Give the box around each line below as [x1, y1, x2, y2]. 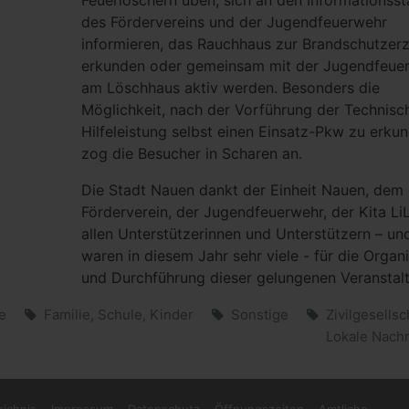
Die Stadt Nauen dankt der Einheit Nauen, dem [81, 181, 404, 199]
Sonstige [231, 306, 288, 323]
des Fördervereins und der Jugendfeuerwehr [81, 13, 387, 31]
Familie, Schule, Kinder [44, 306, 194, 323]
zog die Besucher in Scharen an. [81, 144, 302, 163]
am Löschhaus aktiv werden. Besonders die [81, 79, 380, 97]
